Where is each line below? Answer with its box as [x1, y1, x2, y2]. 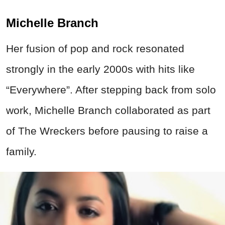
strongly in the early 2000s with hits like [6, 63, 195, 75]
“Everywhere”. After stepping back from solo [6, 84, 216, 96]
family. [6, 146, 40, 158]
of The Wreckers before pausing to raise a [6, 125, 208, 137]
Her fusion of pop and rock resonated [6, 43, 184, 55]
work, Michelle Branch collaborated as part [6, 104, 210, 117]
